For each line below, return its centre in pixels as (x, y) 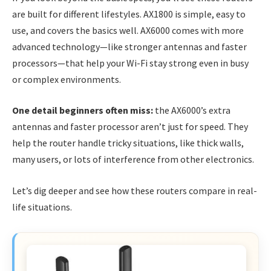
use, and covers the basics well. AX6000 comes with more (128, 30)
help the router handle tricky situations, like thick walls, (128, 143)
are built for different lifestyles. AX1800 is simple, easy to (129, 14)
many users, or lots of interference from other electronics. (133, 159)
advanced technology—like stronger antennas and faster (129, 46)
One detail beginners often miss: (83, 110)
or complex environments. (67, 79)
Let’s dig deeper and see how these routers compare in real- (135, 190)
